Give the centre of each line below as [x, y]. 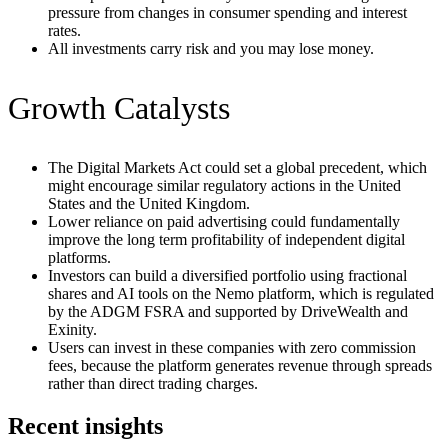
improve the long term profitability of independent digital [226, 240]
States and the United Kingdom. [149, 204]
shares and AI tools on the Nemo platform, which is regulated [241, 294]
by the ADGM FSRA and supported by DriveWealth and [228, 312]
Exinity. [72, 330]
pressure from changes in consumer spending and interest [227, 13]
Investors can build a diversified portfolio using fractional [227, 276]
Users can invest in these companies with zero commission [232, 348]
